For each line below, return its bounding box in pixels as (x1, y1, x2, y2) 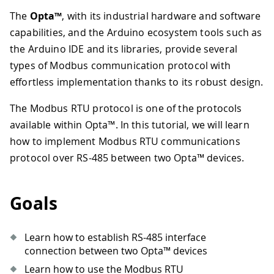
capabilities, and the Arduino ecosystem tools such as (10, 26, 262, 40)
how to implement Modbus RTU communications (10, 135, 240, 149)
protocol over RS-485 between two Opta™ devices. (10, 151, 245, 165)
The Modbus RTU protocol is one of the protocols (10, 102, 242, 116)
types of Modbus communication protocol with (10, 59, 231, 73)
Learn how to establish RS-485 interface (24, 230, 206, 244)
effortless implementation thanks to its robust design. (10, 75, 264, 89)
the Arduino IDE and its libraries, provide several (10, 42, 238, 56)
